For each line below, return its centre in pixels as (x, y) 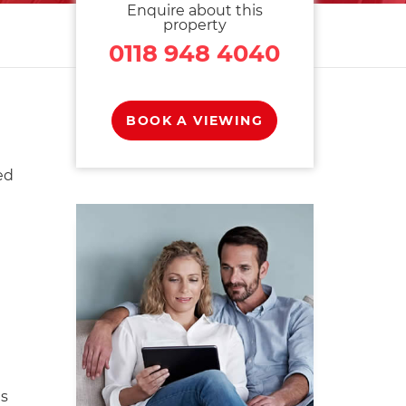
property (194, 25)
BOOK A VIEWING (195, 121)
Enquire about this (194, 10)
